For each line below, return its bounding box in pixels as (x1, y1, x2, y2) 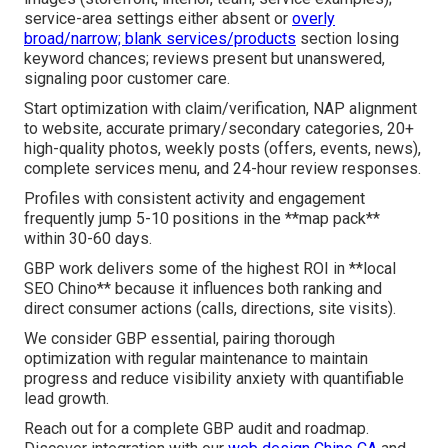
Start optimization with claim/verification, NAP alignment (24, 99, 417, 119)
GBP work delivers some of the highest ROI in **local (24, 259, 396, 279)
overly (292, 9, 335, 29)
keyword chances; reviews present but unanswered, (24, 49, 385, 69)
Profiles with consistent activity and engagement (24, 189, 365, 209)
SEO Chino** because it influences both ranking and (24, 279, 382, 299)
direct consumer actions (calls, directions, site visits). (24, 299, 396, 319)
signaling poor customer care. (24, 69, 230, 89)
